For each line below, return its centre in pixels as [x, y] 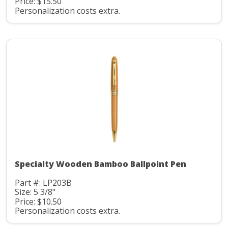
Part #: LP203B [43, 182]
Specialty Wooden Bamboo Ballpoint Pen [101, 164]
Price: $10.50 [38, 201]
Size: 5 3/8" [35, 192]
